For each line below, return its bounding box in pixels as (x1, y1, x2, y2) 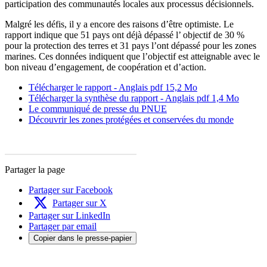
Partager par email (29, 221, 97, 231)
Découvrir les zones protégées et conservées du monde (29, 114, 234, 125)
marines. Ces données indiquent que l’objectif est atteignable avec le (5, 51, 260, 61)
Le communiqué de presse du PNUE (29, 103, 167, 114)
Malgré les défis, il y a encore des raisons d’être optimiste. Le (5, 18, 234, 29)
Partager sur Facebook (29, 184, 113, 195)
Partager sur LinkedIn (29, 210, 110, 221)
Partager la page (5, 164, 65, 175)
